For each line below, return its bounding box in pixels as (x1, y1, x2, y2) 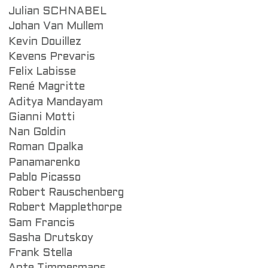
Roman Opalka (8, 142, 83, 153)
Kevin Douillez (8, 36, 81, 47)
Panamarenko (8, 157, 80, 168)
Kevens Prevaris (8, 51, 95, 62)
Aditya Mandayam (8, 97, 103, 108)
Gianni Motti (8, 112, 75, 123)
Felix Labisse (8, 67, 76, 78)
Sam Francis (8, 218, 75, 229)
